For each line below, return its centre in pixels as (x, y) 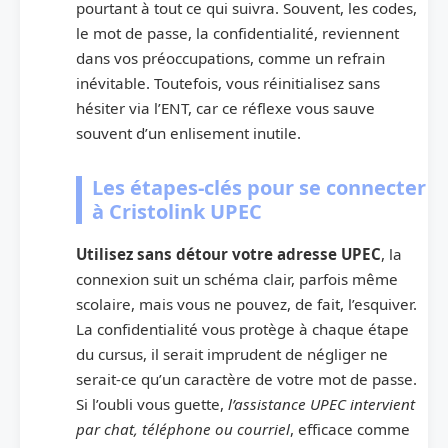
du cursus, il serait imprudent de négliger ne (232, 353)
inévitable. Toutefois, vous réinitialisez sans (228, 82)
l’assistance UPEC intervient (321, 403)
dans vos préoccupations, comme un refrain (230, 57)
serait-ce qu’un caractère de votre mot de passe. (246, 378)
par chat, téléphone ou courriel (183, 428)
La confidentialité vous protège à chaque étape (242, 328)
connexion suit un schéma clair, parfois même (237, 278)
